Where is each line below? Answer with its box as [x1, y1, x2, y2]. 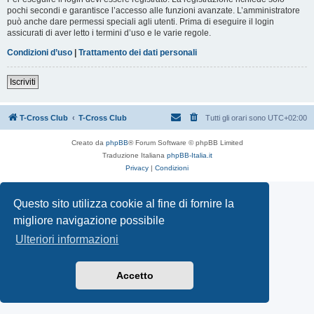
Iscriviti [10, 76, 36, 87]
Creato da [71, 138, 106, 146]
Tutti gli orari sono [205, 113, 268, 122]
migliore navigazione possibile [13, 214, 165, 226]
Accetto [116, 270, 153, 282]
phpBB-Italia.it [166, 151, 212, 159]
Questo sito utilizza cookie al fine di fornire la [13, 197, 235, 210]
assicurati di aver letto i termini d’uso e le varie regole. [7, 27, 211, 38]
